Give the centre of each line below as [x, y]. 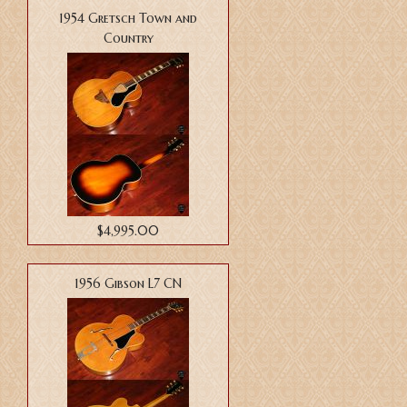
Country [128, 39]
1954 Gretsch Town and [128, 19]
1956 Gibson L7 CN [128, 284]
